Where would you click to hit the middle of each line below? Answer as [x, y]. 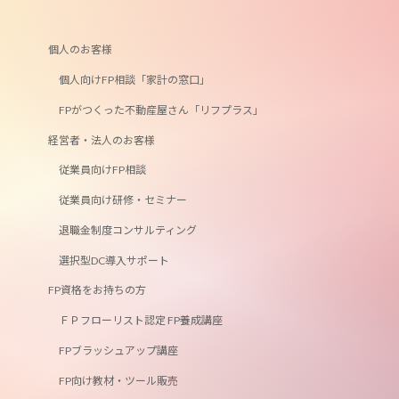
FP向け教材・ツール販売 [119, 380]
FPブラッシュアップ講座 [119, 350]
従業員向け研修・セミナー [123, 200]
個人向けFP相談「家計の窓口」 [135, 79]
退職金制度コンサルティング [128, 230]
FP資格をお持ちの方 [98, 290]
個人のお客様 [81, 50]
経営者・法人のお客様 [102, 140]
